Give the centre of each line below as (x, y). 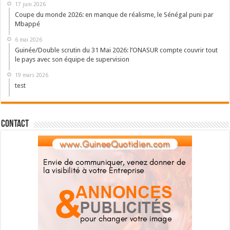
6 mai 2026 (29, 40)
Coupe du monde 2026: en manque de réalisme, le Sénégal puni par (114, 15)
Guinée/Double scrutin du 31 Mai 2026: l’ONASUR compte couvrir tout (117, 50)
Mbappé (28, 24)
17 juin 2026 (31, 4)
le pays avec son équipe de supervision (72, 60)
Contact (15, 124)
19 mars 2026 (32, 75)
